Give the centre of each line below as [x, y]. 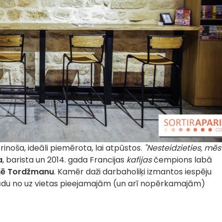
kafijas [139, 160]
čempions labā [182, 160]
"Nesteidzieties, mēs [183, 148]
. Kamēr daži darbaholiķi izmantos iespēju [133, 172]
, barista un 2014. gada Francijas [64, 160]
